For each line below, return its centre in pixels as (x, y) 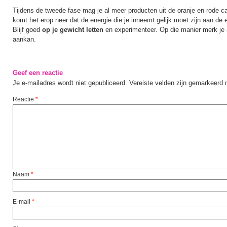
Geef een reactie (38, 73)
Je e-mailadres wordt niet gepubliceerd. (70, 83)
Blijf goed (27, 30)
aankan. (24, 39)
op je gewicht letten (74, 30)
